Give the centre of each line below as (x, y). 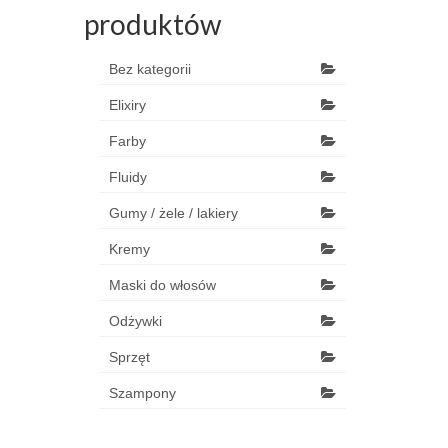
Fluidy (127, 177)
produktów (152, 24)
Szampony (142, 393)
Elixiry (127, 105)
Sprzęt (129, 357)
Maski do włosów (162, 285)
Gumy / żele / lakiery (173, 213)
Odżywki (135, 321)
